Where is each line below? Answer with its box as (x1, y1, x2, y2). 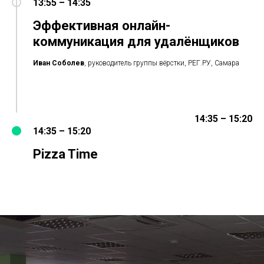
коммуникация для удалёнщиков (33, 34, 239, 49)
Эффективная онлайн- (33, 18, 170, 33)
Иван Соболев (33, 59, 84, 67)
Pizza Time (33, 147, 98, 161)
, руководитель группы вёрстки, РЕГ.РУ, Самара (84, 59, 239, 67)
